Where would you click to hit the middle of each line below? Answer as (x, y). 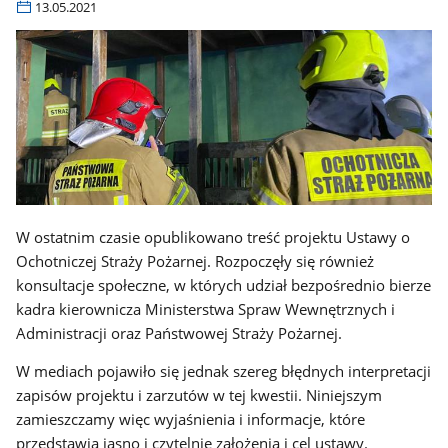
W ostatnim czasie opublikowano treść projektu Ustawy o (213, 236)
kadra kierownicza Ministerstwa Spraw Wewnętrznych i (206, 308)
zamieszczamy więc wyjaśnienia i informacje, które (191, 419)
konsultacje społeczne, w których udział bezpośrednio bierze (224, 284)
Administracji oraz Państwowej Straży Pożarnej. (179, 332)
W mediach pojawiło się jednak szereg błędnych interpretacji (224, 371)
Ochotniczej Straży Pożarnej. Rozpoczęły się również (195, 260)
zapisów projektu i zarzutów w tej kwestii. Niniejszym (199, 395)
